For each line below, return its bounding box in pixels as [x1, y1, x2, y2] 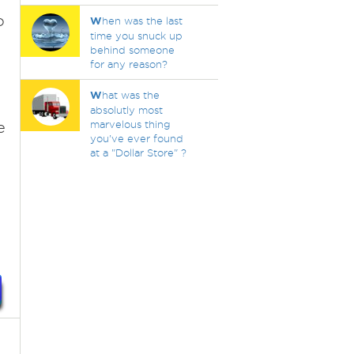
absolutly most [89, 104, 163, 115]
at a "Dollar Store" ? [89, 147, 186, 158]
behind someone [89, 44, 175, 55]
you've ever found [89, 133, 183, 144]
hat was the [101, 89, 160, 100]
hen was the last [101, 15, 183, 26]
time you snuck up [89, 30, 183, 41]
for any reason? [89, 58, 168, 70]
